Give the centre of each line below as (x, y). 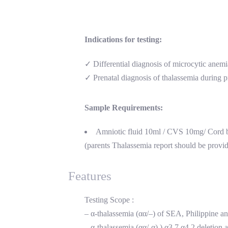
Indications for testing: (123, 39)
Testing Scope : (109, 200)
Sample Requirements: (124, 107)
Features (90, 176)
